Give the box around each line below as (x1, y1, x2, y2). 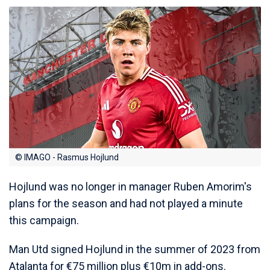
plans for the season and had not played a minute (9, 197, 243, 210)
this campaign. (9, 214, 79, 227)
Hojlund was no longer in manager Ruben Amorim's (9, 180, 252, 193)
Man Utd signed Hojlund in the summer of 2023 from (9, 243, 260, 256)
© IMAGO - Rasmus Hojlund (15, 152, 119, 163)
